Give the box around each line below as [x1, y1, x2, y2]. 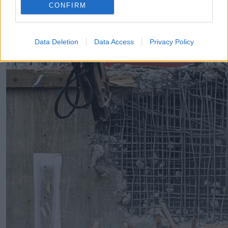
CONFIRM [48, 2, 87, 9]
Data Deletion [34, 37, 78, 46]
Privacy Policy [149, 37, 194, 46]
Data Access [94, 37, 134, 46]
